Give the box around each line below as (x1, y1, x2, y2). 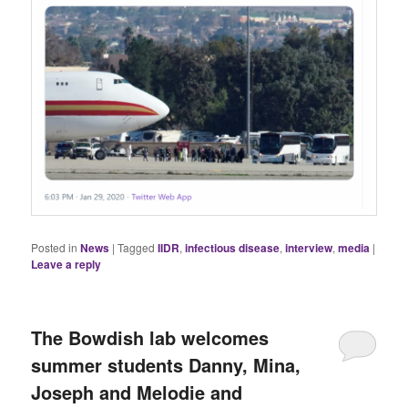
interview (285, 239, 333, 256)
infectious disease (185, 239, 280, 256)
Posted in (31, 239, 78, 255)
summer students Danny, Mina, (31, 352, 301, 379)
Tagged (117, 239, 156, 255)
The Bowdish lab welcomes (31, 324, 270, 352)
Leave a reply (31, 255, 102, 272)
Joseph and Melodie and (31, 379, 243, 406)
